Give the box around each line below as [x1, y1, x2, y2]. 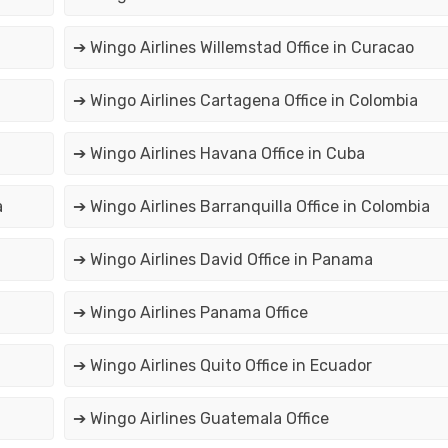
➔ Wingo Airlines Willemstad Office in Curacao [72, 38, 414, 58]
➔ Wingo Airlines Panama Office [72, 303, 308, 323]
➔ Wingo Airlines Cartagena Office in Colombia [72, 91, 418, 111]
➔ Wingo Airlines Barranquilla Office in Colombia [72, 197, 430, 217]
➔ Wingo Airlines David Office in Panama [72, 250, 373, 270]
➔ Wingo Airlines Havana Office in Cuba [72, 144, 365, 164]
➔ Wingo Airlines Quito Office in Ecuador [72, 356, 372, 376]
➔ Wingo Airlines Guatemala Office [72, 409, 329, 429]
